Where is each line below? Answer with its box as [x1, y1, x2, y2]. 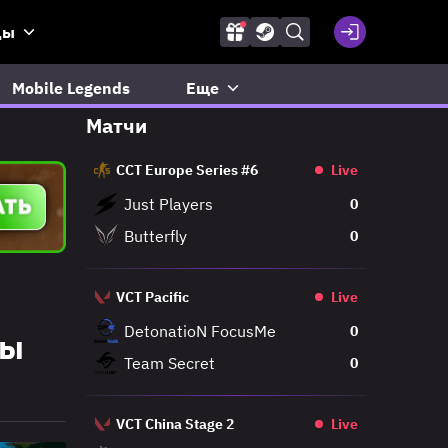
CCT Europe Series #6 [116, 161, 258, 179]
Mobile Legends [11, 78, 130, 98]
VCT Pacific [116, 288, 189, 306]
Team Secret [124, 353, 215, 373]
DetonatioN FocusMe [124, 321, 276, 341]
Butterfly [124, 226, 187, 246]
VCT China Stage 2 [116, 415, 234, 433]
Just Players [124, 194, 213, 214]
